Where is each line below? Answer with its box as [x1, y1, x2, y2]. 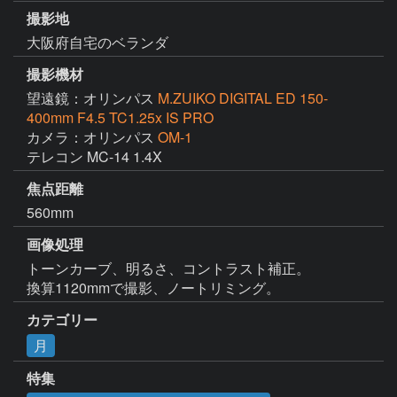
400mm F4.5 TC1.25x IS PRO [27, 107, 214, 128]
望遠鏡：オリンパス [27, 88, 158, 109]
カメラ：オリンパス [27, 127, 158, 148]
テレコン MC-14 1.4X [27, 146, 162, 167]
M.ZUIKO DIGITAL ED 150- [158, 88, 328, 109]
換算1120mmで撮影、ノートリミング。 [27, 276, 280, 298]
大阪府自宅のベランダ [27, 32, 168, 53]
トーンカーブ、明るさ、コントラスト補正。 [27, 257, 310, 278]
